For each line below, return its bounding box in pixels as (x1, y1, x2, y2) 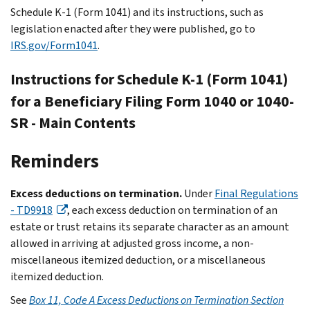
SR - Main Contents (10, 112, 136, 133)
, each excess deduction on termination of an (67, 202, 277, 217)
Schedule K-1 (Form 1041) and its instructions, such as (10, 4, 264, 19)
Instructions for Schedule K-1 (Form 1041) (10, 69, 288, 89)
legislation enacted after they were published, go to (10, 21, 255, 36)
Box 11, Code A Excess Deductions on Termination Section (29, 292, 284, 307)
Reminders (10, 148, 99, 174)
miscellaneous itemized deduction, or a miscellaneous (10, 252, 266, 267)
